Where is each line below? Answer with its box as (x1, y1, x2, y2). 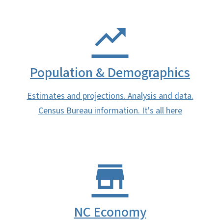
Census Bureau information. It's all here (38, 104, 182, 117)
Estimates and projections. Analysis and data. (27, 89, 193, 102)
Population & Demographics (30, 62, 190, 82)
